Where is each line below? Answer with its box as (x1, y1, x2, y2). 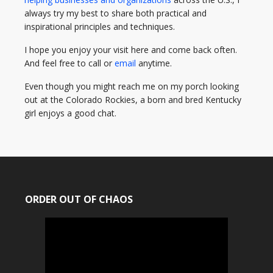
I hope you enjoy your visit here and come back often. (24, 44, 237, 55)
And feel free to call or (24, 57, 115, 69)
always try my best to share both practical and (24, 7, 207, 19)
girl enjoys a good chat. (24, 107, 116, 119)
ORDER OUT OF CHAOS (24, 193, 133, 206)
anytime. (136, 57, 172, 69)
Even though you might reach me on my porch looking (24, 80, 239, 92)
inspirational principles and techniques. (24, 21, 175, 32)
